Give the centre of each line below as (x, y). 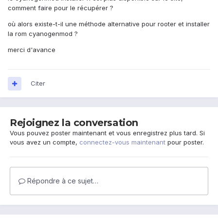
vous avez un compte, (45, 142)
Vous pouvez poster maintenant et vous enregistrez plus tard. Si (107, 133)
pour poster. (185, 142)
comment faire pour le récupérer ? (61, 8)
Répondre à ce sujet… (62, 181)
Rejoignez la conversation (74, 123)
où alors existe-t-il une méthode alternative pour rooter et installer (109, 24)
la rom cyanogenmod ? (43, 34)
